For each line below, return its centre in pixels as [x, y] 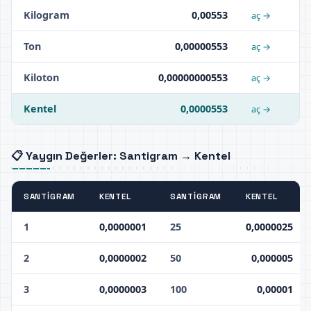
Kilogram [46, 15]
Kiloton [41, 77]
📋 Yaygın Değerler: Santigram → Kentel [121, 155]
